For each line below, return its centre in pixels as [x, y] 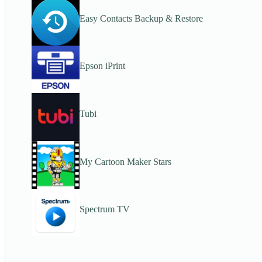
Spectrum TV [104, 209]
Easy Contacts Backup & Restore [141, 18]
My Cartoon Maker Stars [125, 161]
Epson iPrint [102, 66]
